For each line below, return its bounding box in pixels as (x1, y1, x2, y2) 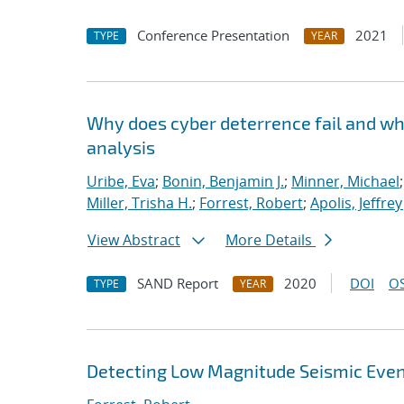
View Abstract (87, 230, 180, 250)
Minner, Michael (291, 171, 399, 191)
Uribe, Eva (87, 171, 155, 191)
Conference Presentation (137, 26, 289, 44)
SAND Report (137, 274, 218, 292)
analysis (87, 136, 155, 158)
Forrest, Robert (199, 193, 303, 213)
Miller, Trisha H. (87, 193, 192, 213)
